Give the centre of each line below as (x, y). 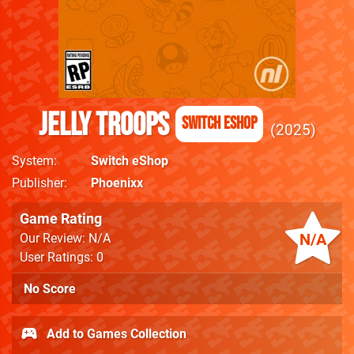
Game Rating (61, 218)
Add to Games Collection (115, 333)
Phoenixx (117, 183)
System (33, 161)
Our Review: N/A (65, 238)
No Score (50, 289)
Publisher (38, 183)
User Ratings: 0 (62, 257)
